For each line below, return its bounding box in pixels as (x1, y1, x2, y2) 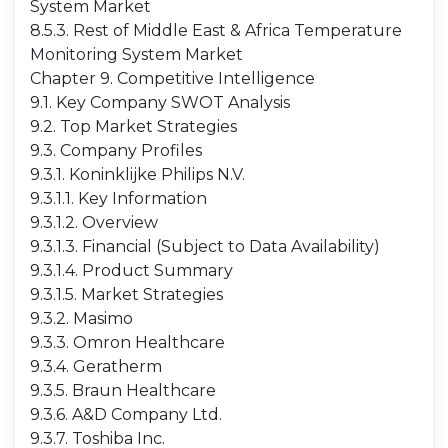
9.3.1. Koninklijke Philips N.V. (30, 165, 245, 184)
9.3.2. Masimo (30, 309, 133, 328)
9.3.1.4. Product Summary (30, 261, 233, 280)
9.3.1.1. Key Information (30, 189, 207, 208)
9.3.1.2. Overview (30, 213, 158, 232)
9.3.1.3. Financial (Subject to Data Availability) (30, 237, 380, 256)
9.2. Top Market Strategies (30, 117, 237, 136)
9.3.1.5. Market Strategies (30, 285, 223, 304)
